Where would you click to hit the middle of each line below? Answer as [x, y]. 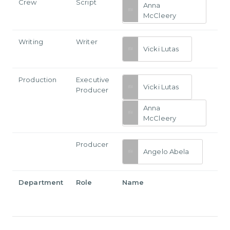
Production [38, 79]
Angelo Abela [166, 152]
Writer [87, 41]
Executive [93, 79]
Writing [31, 41]
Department [41, 182]
